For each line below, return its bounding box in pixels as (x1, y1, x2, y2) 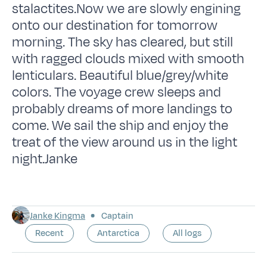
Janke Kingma (30, 209, 86, 222)
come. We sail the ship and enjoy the (12, 116, 229, 135)
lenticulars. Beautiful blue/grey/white (12, 66, 229, 85)
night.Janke (12, 149, 78, 169)
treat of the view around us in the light (12, 132, 238, 152)
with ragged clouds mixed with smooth (12, 49, 245, 69)
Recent (35, 226, 64, 240)
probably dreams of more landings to (12, 99, 233, 119)
